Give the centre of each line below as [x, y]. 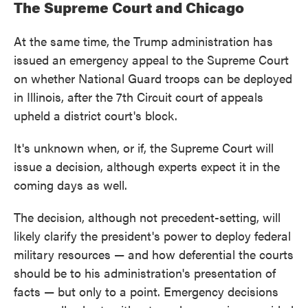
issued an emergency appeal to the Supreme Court [151, 59]
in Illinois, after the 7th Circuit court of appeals [139, 97]
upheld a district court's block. [96, 115]
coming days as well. [70, 185]
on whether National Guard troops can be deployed [153, 78]
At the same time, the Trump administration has [143, 41]
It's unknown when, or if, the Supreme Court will [144, 147]
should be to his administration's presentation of [145, 273]
